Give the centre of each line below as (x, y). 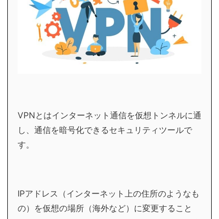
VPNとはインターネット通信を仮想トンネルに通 (109, 116)
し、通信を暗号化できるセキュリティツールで (105, 130)
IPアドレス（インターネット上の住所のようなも (109, 194)
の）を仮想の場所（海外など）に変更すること (105, 208)
